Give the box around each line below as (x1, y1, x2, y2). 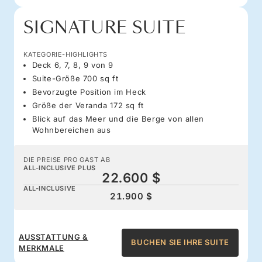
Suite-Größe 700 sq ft (32, 73, 119, 83)
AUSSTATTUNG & (19, 232, 88, 242)
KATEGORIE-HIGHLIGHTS (23, 50, 108, 58)
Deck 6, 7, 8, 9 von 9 (32, 60, 114, 70)
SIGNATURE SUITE (23, 16, 186, 39)
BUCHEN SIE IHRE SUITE (131, 237, 229, 247)
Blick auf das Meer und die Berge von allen (32, 113, 204, 123)
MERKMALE (19, 243, 64, 253)
